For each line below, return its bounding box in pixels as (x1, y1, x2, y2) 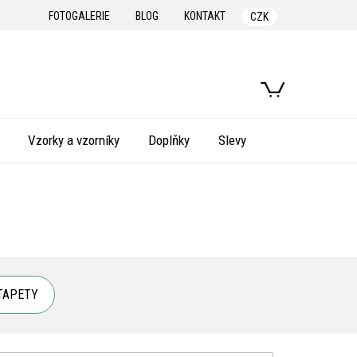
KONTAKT (184, 10, 226, 22)
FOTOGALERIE (49, 10, 110, 22)
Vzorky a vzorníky (27, 132, 120, 148)
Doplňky (147, 132, 190, 148)
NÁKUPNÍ (272, 79, 321, 95)
